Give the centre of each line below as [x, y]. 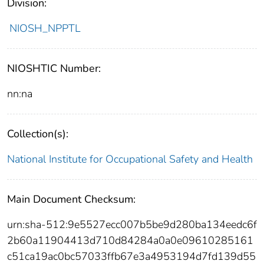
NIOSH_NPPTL [45, 28]
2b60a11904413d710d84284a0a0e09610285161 [130, 240]
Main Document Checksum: [71, 199]
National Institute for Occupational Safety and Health [130, 159]
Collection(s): [38, 133]
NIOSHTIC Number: [54, 68]
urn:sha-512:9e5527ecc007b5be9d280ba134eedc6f [132, 224]
